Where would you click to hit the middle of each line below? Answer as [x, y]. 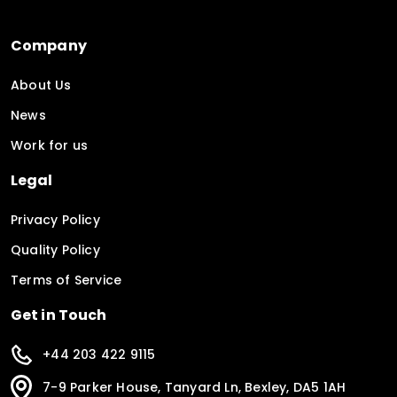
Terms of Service [66, 280]
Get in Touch [59, 315]
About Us [41, 85]
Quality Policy [55, 250]
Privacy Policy [55, 220]
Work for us [50, 145]
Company [49, 46]
